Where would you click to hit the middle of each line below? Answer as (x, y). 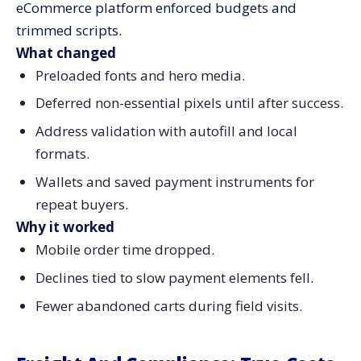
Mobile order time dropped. (124, 249)
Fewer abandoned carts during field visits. (168, 305)
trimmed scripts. (69, 30)
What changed (66, 52)
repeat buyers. (81, 204)
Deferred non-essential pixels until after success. (189, 103)
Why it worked (65, 226)
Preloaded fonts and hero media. (140, 75)
